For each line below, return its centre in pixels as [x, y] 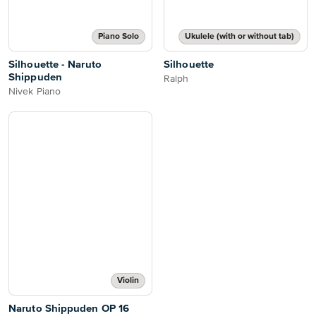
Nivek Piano [35, 92]
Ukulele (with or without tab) [239, 37]
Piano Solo [119, 37]
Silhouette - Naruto [55, 65]
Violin [128, 281]
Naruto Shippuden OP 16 [69, 309]
